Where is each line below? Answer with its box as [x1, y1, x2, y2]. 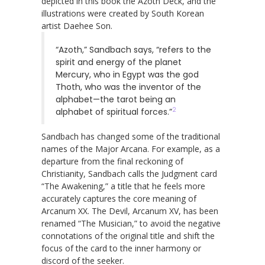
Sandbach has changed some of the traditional [41, 130, 220, 142]
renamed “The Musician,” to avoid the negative [41, 217, 221, 229]
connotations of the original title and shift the [41, 230, 215, 241]
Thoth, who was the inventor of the [56, 80, 201, 93]
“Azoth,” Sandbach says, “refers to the [56, 43, 211, 56]
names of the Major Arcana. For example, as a [41, 143, 220, 154]
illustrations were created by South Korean [41, 7, 204, 19]
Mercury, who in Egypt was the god [56, 68, 199, 80]
